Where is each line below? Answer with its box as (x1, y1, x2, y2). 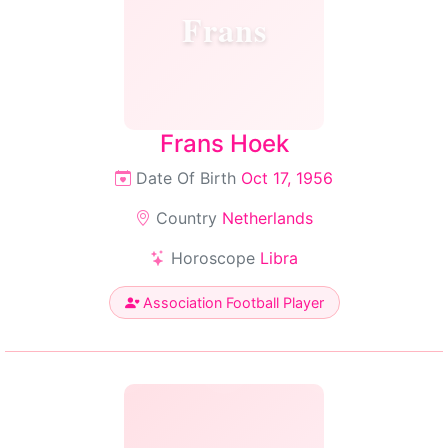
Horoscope (166, 248, 260, 268)
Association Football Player (138, 294, 324, 311)
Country (151, 208, 222, 228)
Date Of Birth (131, 168, 241, 188)
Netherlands (222, 208, 313, 228)
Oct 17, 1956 (241, 168, 333, 188)
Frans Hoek (159, 129, 289, 158)
